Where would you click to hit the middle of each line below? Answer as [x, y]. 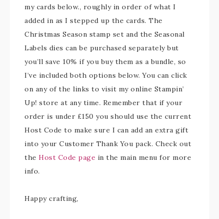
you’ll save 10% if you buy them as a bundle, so [105, 62]
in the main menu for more [143, 158]
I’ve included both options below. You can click [106, 76]
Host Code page [67, 158]
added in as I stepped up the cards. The [94, 21]
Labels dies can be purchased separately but [102, 48]
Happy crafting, [52, 199]
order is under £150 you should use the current [108, 117]
